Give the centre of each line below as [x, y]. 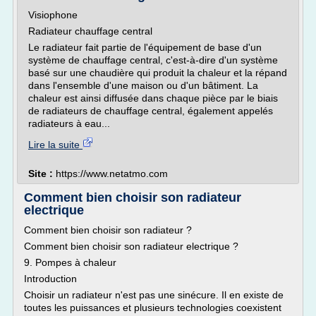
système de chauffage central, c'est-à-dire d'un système [153, 60]
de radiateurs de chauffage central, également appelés [151, 111]
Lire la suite [55, 145]
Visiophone [53, 15]
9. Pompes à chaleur [70, 262]
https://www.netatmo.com [112, 174]
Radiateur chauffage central [90, 31]
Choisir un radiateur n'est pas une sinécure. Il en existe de [154, 295]
